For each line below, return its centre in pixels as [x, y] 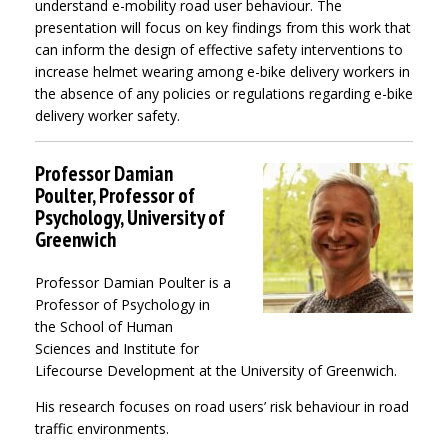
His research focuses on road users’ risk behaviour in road [222, 407]
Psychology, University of [130, 218]
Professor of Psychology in [122, 305]
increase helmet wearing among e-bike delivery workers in [222, 72]
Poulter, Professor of [115, 196]
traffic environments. [102, 429]
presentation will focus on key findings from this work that [223, 28]
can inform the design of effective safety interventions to [219, 50]
